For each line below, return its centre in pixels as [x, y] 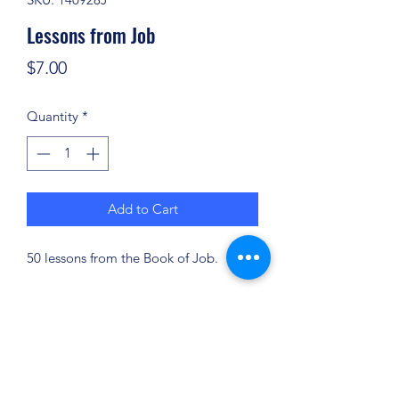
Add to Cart [142, 208]
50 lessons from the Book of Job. [122, 257]
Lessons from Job [91, 35]
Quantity [53, 116]
